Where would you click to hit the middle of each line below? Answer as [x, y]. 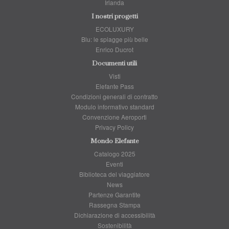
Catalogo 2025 [114, 154]
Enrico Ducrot [114, 49]
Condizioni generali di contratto [114, 96]
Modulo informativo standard [114, 107]
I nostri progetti [114, 16]
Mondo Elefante [114, 141]
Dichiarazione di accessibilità [114, 215]
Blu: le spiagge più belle [114, 39]
